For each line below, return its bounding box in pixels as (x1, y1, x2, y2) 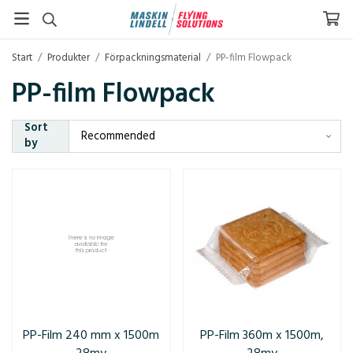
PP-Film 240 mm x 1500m (23, 325, 160, 346)
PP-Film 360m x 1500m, (199, 325, 324, 346)
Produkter (47, 50, 90, 66)
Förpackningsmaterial (105, 50, 201, 66)
